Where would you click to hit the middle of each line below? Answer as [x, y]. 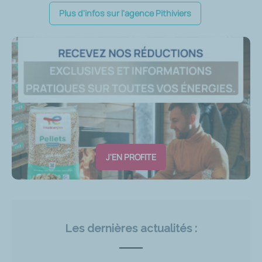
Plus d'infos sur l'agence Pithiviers [125, 13]
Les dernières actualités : [131, 228]
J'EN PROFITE [131, 157]
